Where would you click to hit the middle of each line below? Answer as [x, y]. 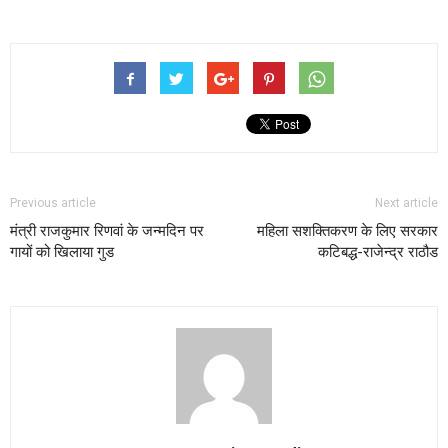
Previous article [53, 203]
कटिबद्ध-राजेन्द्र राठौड [378, 252]
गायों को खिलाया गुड [62, 252]
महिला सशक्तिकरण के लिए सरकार [347, 231]
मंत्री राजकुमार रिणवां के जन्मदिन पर [107, 231]
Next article [406, 203]
